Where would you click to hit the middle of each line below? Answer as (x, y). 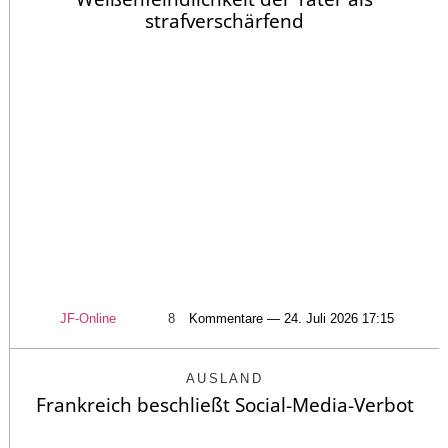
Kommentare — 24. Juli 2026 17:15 (291, 318)
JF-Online (88, 318)
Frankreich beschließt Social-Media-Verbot (224, 404)
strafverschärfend (224, 21)
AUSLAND (224, 378)
